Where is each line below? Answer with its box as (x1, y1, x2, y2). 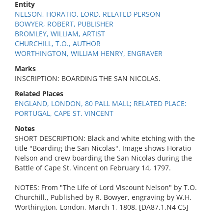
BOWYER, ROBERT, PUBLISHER (15, 19, 113, 28)
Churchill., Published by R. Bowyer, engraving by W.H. (15, 192, 192, 202)
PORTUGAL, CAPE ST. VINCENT (15, 109, 113, 118)
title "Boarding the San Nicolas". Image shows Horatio (15, 143, 191, 153)
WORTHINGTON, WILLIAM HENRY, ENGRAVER (15, 49, 163, 58)
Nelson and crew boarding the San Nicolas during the (15, 153, 192, 163)
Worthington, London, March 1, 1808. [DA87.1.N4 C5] (15, 202, 189, 212)
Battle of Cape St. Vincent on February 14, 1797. (15, 163, 171, 172)
